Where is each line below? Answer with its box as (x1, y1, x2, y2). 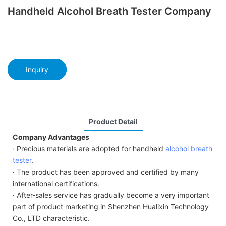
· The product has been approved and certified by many (13, 167, 199, 176)
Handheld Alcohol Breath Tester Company (8, 5, 211, 17)
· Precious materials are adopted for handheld (13, 144, 165, 153)
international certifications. (13, 179, 99, 188)
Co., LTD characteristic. (13, 213, 90, 222)
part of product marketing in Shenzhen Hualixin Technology (13, 202, 209, 211)
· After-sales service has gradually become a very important (13, 190, 209, 199)
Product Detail (88, 117, 138, 126)
